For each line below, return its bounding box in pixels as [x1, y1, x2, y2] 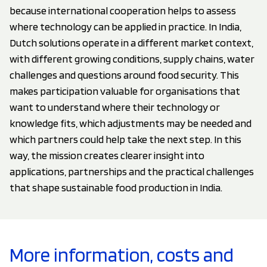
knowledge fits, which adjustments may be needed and [10, 116, 252, 129]
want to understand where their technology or [10, 100, 220, 113]
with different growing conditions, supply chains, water [10, 52, 254, 65]
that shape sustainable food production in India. [10, 181, 222, 194]
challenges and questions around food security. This [10, 68, 239, 81]
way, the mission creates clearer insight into [10, 148, 204, 162]
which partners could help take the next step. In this [10, 132, 241, 145]
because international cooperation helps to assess [10, 4, 236, 17]
